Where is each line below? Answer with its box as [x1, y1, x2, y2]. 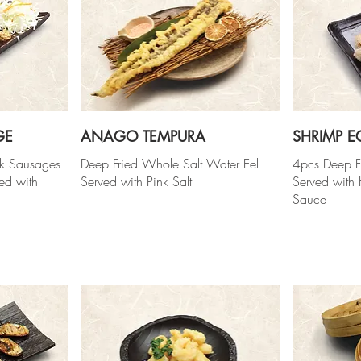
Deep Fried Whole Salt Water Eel [80, 154, 259, 172]
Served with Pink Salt [80, 172, 192, 190]
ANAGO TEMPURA [80, 126, 205, 146]
